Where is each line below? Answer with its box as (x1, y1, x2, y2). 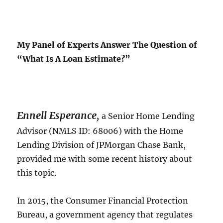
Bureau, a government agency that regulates (17, 210, 193, 220)
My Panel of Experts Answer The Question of (17, 40, 198, 50)
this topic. (17, 168, 57, 178)
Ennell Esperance (17, 109, 97, 122)
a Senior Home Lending (100, 111, 195, 121)
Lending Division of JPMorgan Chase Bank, (17, 140, 186, 150)
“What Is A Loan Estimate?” (17, 54, 131, 64)
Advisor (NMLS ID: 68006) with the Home (17, 126, 184, 136)
